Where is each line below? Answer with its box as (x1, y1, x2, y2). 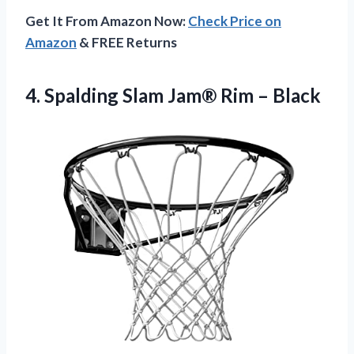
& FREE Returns (77, 34, 177, 51)
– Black (254, 84, 321, 107)
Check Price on (188, 13, 281, 30)
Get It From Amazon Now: (25, 13, 188, 30)
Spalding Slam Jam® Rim (44, 84, 254, 107)
